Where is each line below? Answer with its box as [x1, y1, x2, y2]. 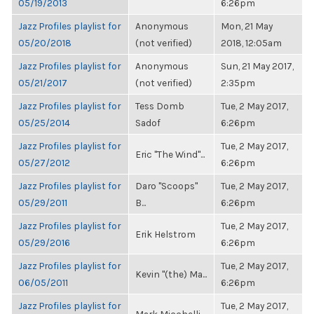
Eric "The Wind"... [135, 149, 205, 160]
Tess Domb [135, 100, 184, 111]
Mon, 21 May [221, 20, 273, 32]
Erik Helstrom [135, 228, 196, 240]
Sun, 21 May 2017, [221, 60, 294, 71]
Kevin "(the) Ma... [135, 268, 207, 280]
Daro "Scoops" [135, 180, 198, 191]
